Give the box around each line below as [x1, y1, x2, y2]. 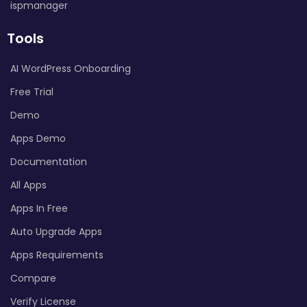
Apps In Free [10, 201, 68, 215]
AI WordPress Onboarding [10, 61, 131, 75]
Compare [10, 271, 56, 285]
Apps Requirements [10, 247, 103, 262]
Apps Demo [10, 131, 66, 145]
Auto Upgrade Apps [10, 224, 102, 238]
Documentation [10, 154, 87, 169]
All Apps [10, 177, 47, 192]
